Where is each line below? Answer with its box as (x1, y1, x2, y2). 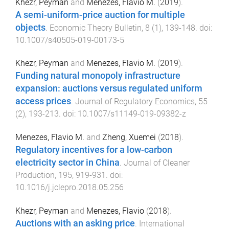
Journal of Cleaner (124, 158, 190, 168)
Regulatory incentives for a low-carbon (15, 145, 172, 155)
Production (15, 170, 55, 180)
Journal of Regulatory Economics (75, 97, 195, 107)
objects (15, 22, 45, 33)
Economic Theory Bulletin (50, 22, 142, 33)
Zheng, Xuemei (102, 132, 156, 143)
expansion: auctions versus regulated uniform (15, 83, 202, 94)
